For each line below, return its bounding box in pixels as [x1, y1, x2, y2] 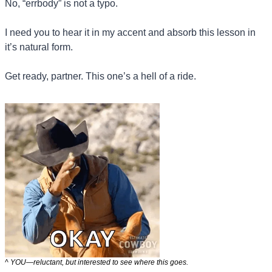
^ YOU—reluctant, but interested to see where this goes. [5, 257, 188, 267]
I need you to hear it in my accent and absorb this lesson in [5, 27, 256, 38]
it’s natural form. [5, 42, 73, 53]
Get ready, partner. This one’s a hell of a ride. [5, 71, 196, 82]
